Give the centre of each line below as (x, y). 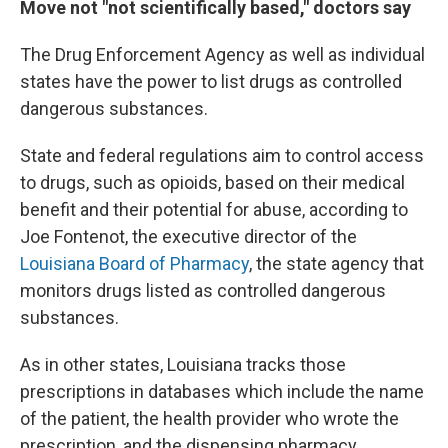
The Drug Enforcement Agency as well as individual (222, 54)
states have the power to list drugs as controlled (211, 81)
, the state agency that (336, 263)
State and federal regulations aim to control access (222, 155)
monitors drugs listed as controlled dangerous (203, 290)
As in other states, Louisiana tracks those (183, 364)
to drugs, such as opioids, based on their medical (212, 182)
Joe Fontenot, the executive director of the (188, 236)
